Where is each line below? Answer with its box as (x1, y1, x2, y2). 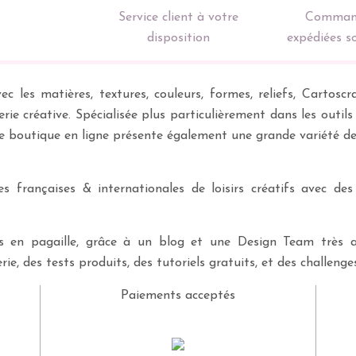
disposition (146, 32, 210, 44)
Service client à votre (118, 11, 238, 24)
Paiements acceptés (120, 289, 235, 302)
